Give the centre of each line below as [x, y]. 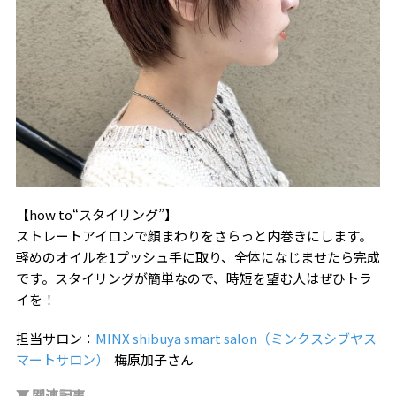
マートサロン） [62, 359]
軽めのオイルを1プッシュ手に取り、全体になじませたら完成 [198, 256]
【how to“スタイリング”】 [96, 214]
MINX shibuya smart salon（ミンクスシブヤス [236, 338]
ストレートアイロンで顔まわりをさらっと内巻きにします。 [194, 235]
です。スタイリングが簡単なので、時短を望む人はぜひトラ [194, 278]
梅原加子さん [151, 359]
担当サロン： [55, 338]
